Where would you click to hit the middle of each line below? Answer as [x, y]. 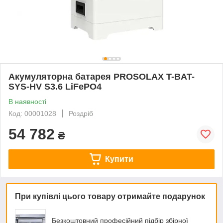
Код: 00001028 [32, 113]
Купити [119, 159]
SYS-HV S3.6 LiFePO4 [55, 86]
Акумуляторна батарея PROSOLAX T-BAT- [102, 76]
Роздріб [81, 113]
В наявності [27, 101]
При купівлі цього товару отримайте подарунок [110, 196]
